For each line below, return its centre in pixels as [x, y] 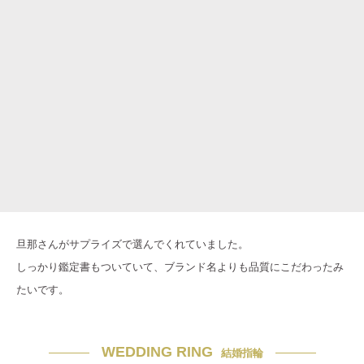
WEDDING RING [157, 352]
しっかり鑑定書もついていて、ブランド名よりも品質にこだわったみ [180, 267]
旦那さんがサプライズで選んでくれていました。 [132, 244]
